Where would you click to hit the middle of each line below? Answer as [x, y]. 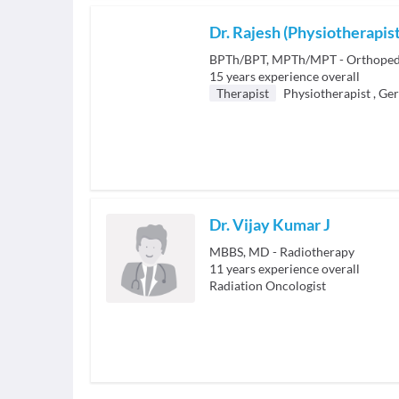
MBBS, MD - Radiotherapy [282, 252]
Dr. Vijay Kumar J [270, 224]
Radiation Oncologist [268, 285]
